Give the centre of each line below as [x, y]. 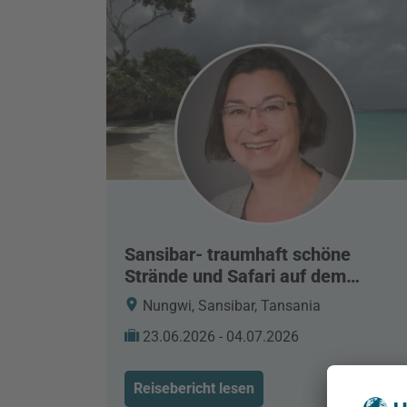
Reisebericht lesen [194, 389]
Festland [159, 298]
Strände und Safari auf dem [235, 277]
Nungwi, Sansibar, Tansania [230, 306]
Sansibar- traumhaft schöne [238, 255]
